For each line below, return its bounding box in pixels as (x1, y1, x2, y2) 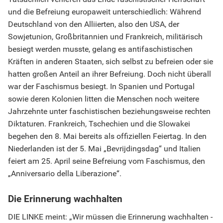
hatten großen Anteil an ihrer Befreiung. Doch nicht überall (8, 69, 211, 79)
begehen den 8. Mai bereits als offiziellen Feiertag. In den (8, 131, 207, 141)
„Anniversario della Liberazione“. (8, 169, 121, 179)
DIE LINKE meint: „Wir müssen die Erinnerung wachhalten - (8, 212, 213, 222)
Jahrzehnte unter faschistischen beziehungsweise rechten (8, 107, 211, 116)
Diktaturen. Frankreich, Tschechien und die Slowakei (8, 119, 190, 129)
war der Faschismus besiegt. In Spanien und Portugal (8, 82, 195, 92)
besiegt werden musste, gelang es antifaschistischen (8, 44, 193, 54)
